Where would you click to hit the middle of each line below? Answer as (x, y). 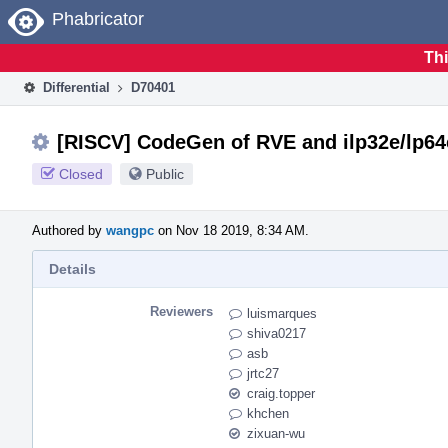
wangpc (130, 230)
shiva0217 (276, 333)
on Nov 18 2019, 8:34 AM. (231, 230)
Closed (81, 173)
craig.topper (281, 393)
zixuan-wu (276, 433)
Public (165, 173)
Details (72, 268)
